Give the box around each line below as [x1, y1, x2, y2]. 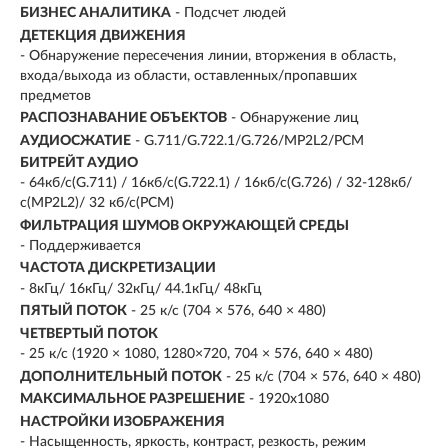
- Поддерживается [20, 239, 141, 253]
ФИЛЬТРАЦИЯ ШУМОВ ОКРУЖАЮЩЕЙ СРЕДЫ [20, 218, 349, 233]
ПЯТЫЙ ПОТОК [20, 304, 127, 319]
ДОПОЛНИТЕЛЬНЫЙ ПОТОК [20, 369, 222, 384]
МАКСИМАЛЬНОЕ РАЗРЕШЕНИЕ [20, 392, 245, 407]
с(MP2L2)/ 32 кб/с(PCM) [20, 196, 174, 211]
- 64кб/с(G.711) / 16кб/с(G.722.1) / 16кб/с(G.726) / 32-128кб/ [20, 176, 412, 191]
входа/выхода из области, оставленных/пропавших [20, 68, 357, 83]
